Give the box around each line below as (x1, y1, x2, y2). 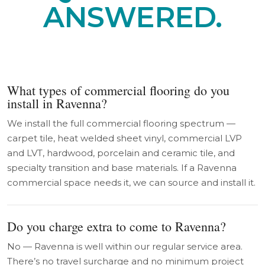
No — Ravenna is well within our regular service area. (7, 241, 243, 252)
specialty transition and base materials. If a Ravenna (7, 162, 237, 173)
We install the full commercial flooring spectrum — (7, 118, 235, 129)
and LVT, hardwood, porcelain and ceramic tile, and (7, 147, 235, 159)
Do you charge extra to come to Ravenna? (7, 218, 226, 235)
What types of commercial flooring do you (7, 82, 230, 99)
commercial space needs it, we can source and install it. (7, 177, 256, 188)
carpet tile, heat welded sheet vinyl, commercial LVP (7, 132, 242, 144)
